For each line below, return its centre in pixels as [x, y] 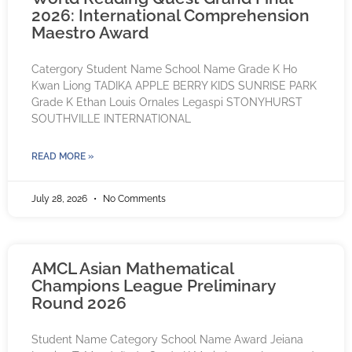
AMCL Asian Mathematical [132, 269]
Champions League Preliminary [153, 286]
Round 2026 [79, 303]
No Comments [133, 199]
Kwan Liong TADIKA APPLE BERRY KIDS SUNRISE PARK [174, 86]
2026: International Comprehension [170, 16]
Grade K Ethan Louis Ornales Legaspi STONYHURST [167, 103]
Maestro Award [90, 33]
